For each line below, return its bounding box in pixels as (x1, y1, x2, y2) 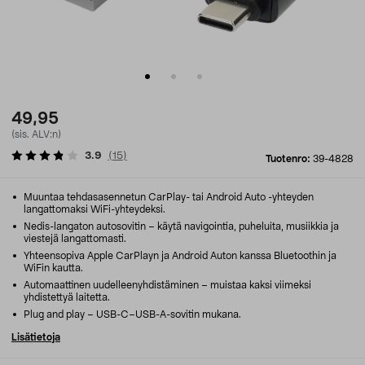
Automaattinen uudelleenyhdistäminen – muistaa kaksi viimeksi (21, 280, 311, 290)
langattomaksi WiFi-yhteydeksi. (24, 204, 165, 214)
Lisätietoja (11, 332, 60, 342)
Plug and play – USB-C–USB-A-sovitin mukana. (21, 310, 241, 319)
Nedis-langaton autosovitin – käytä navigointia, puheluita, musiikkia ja (21, 222, 339, 231)
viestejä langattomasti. (24, 234, 126, 244)
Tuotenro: (266, 154, 313, 164)
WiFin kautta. (24, 263, 83, 273)
